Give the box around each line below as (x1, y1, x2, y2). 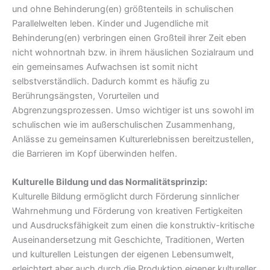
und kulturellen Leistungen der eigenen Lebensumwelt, (12, 248, 234, 260)
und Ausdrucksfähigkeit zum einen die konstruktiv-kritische (12, 219, 254, 231)
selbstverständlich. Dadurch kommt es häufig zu (12, 75, 209, 87)
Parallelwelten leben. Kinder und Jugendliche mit (12, 17, 209, 29)
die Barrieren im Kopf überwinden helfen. (12, 148, 177, 159)
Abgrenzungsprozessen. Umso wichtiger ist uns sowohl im (12, 104, 254, 116)
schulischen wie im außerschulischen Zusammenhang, (12, 119, 235, 130)
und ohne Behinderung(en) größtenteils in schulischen (12, 3, 234, 14)
